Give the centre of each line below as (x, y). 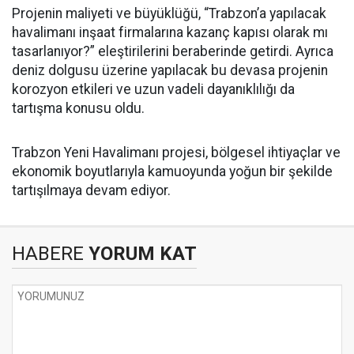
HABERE (48, 254)
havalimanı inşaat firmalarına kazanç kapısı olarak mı (170, 32)
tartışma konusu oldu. (78, 108)
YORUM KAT (140, 254)
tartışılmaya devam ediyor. (91, 190)
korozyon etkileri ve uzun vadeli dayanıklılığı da (153, 89)
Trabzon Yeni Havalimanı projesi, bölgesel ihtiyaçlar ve (176, 153)
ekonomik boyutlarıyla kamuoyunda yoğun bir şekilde (172, 171)
